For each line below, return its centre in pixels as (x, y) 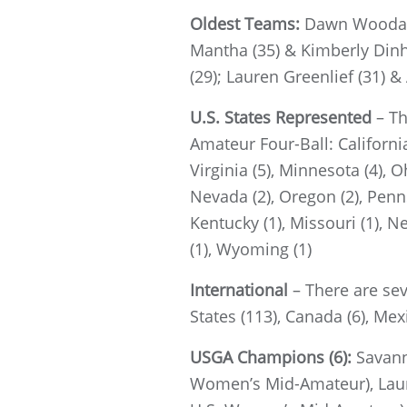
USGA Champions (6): (273, 357)
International (241, 289)
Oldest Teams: (247, 23)
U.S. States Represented (281, 117)
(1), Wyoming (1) (251, 248)
